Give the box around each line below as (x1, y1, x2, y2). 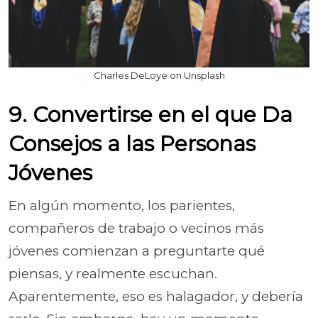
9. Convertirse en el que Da (9, 101, 292, 128)
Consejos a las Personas (9, 130, 256, 157)
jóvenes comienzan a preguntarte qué (9, 242, 265, 259)
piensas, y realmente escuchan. (9, 265, 217, 282)
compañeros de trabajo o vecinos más (9, 219, 264, 236)
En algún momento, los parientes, (9, 197, 235, 214)
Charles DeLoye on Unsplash (93, 69, 225, 81)
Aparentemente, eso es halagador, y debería (9, 287, 303, 305)
